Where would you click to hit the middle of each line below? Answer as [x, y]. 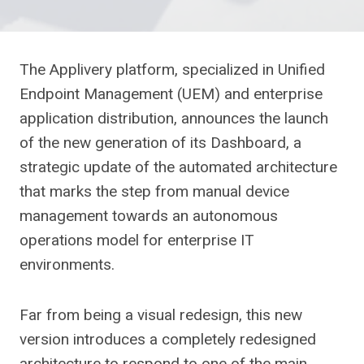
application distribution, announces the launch [174, 118]
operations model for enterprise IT [137, 240]
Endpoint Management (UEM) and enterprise [171, 94]
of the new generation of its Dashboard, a [160, 143]
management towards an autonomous [149, 216]
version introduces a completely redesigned [168, 339]
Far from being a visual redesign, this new [161, 315]
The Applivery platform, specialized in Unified [172, 69]
